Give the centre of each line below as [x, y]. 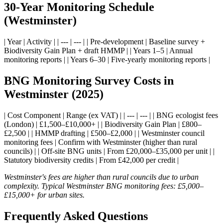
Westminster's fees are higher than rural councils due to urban [101, 177]
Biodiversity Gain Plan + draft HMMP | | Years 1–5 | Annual [98, 50]
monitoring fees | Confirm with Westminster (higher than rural [101, 142]
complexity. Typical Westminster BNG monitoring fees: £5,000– [104, 186]
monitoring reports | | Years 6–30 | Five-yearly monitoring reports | [107, 59]
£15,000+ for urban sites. [44, 195]
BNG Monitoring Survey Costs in [89, 80]
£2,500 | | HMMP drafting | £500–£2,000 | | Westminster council [104, 133]
